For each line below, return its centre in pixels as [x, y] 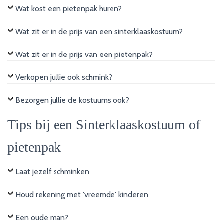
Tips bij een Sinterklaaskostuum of [104, 124]
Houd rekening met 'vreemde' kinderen [82, 194]
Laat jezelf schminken [52, 171]
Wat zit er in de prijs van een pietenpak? [84, 54]
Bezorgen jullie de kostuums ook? [72, 100]
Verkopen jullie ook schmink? [64, 77]
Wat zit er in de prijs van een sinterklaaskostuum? [99, 31]
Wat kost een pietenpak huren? [69, 8]
